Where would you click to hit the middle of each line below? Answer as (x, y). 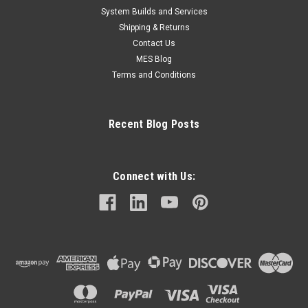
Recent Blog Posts (154, 124)
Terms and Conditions (154, 75)
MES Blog (154, 59)
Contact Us (154, 43)
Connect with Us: (154, 176)
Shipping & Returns (154, 27)
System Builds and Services (154, 11)
